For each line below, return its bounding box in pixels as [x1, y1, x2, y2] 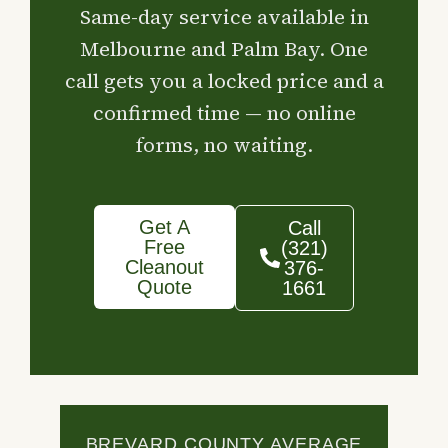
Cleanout [124, 256, 204, 279]
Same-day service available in [79, 2, 369, 31]
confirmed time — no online [92, 98, 356, 127]
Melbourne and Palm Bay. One [80, 34, 368, 63]
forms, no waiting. [135, 130, 313, 159]
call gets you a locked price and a [64, 66, 384, 95]
